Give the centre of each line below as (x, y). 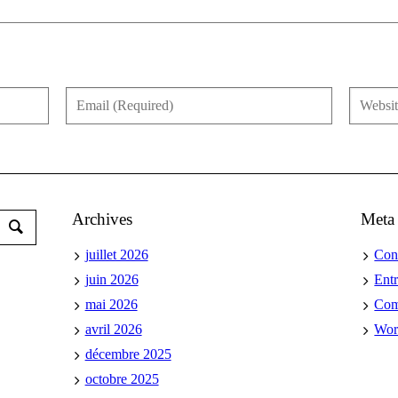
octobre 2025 (122, 378)
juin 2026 (111, 279)
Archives (102, 219)
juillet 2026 (116, 254)
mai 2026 (111, 304)
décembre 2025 (128, 354)
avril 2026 (113, 329)
